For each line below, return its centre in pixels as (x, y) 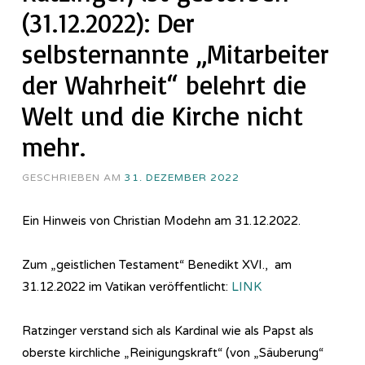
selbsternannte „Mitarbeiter (176, 53)
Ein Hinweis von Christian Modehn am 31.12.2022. (161, 220)
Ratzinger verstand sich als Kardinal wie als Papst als (168, 330)
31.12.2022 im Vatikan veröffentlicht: (127, 286)
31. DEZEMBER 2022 (182, 177)
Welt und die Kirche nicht (163, 115)
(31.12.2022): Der (108, 22)
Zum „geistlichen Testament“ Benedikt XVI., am (157, 264)
